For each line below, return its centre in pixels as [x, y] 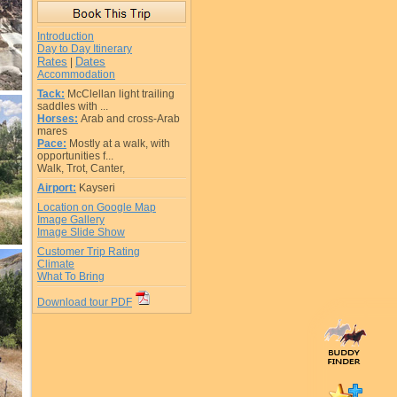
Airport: [57, 188]
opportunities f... [75, 156]
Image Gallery [71, 220]
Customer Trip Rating [89, 252]
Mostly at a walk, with [120, 144]
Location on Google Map [97, 207]
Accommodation [76, 74]
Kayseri [97, 188]
